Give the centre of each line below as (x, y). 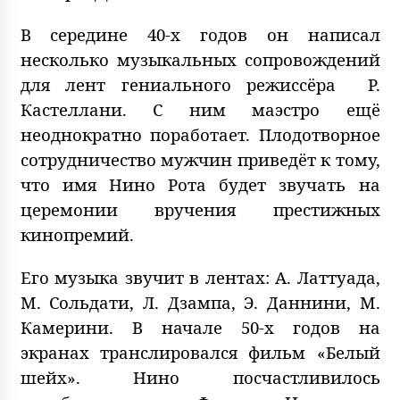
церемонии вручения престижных (200, 210)
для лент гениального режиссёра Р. (200, 85)
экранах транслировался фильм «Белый (200, 353)
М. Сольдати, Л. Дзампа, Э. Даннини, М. (200, 303)
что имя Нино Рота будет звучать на (200, 185)
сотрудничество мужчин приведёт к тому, (200, 160)
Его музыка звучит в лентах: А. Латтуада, (200, 278)
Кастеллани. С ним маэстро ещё (200, 110)
